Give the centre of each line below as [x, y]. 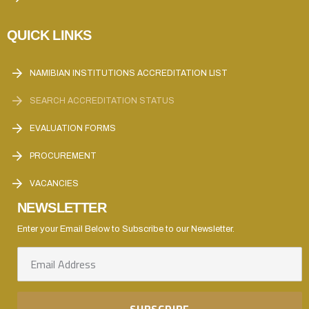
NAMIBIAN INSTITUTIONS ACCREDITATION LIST [129, 73]
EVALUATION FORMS [73, 128]
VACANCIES [54, 183]
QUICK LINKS [49, 35]
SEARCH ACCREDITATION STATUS [102, 101]
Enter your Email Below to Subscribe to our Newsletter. [126, 229]
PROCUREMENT [63, 156]
